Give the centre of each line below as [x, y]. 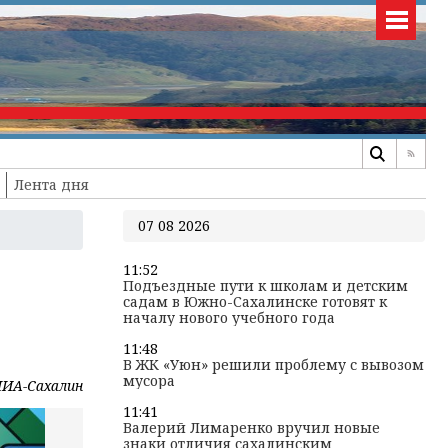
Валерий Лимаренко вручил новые [251, 427]
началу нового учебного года [229, 317]
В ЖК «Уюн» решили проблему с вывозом [273, 364]
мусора [149, 380]
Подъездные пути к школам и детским [265, 285]
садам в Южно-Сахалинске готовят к [255, 301]
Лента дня [51, 184]
